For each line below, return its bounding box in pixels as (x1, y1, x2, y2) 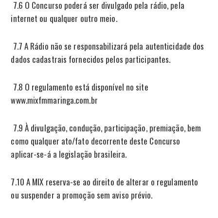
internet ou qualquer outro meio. (11, 12, 117, 24)
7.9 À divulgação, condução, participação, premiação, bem (11, 121, 201, 134)
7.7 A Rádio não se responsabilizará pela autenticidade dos (11, 39, 204, 52)
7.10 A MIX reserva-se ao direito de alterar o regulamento (11, 175, 199, 188)
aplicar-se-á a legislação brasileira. (11, 147, 127, 160)
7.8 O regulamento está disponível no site (11, 80, 148, 93)
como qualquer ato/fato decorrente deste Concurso (11, 134, 181, 147)
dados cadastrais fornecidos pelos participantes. (11, 53, 171, 65)
